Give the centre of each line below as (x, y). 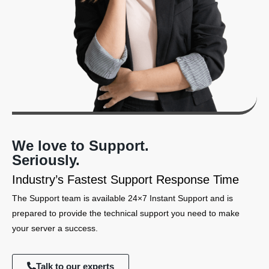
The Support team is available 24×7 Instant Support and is (122, 198)
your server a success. (55, 228)
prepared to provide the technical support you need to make (126, 213)
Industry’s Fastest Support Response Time (125, 180)
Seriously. (46, 160)
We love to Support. (80, 146)
